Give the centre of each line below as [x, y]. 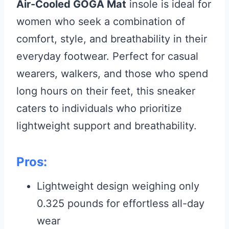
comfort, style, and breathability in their [112, 39]
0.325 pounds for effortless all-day [121, 203]
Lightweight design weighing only [118, 186]
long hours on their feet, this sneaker [106, 91]
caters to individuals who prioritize [99, 108]
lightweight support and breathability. [107, 125]
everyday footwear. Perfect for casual [107, 56]
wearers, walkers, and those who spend [112, 73]
